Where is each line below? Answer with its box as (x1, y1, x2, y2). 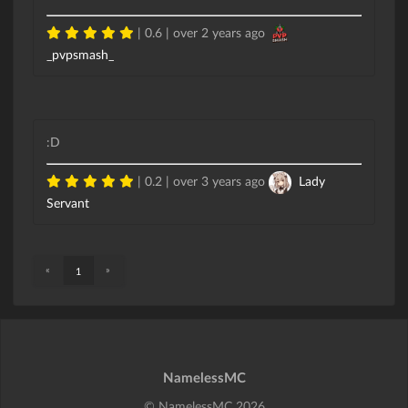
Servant (46, 195, 89, 211)
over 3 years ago (173, 173, 265, 189)
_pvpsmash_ (46, 46, 114, 63)
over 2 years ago (173, 25, 265, 41)
